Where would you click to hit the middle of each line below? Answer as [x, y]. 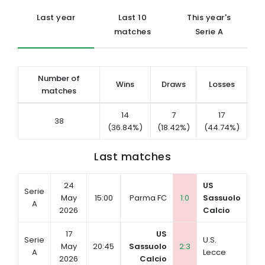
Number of [59, 78]
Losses [222, 84]
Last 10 [132, 17]
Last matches [132, 156]
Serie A [209, 32]
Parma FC [148, 198]
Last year [56, 17]
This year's [209, 17]
